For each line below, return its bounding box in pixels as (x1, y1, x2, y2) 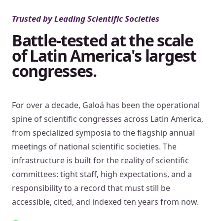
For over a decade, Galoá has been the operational (12, 99, 200, 110)
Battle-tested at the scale (12, 29, 193, 51)
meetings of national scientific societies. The (12, 141, 177, 152)
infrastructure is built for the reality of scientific (12, 154, 189, 166)
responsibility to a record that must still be (12, 182, 170, 193)
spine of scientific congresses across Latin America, (12, 113, 203, 124)
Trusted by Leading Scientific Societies (12, 12, 159, 24)
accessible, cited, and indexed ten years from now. (12, 196, 199, 207)
